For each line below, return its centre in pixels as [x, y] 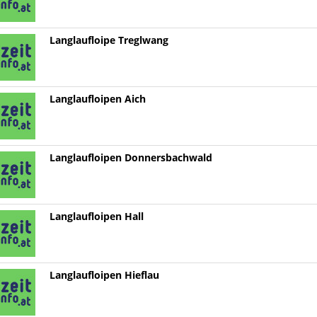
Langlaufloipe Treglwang [109, 41]
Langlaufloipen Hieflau [104, 276]
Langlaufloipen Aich [97, 99]
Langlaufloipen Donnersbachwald [131, 158]
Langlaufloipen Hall [96, 217]
